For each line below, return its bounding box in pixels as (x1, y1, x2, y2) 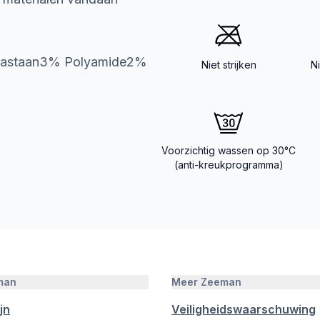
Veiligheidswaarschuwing (171, 302, 316, 316)
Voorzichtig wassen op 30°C (161, 144, 296, 156)
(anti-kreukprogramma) (174, 159, 284, 171)
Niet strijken (201, 59, 256, 71)
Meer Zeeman (171, 276, 241, 288)
